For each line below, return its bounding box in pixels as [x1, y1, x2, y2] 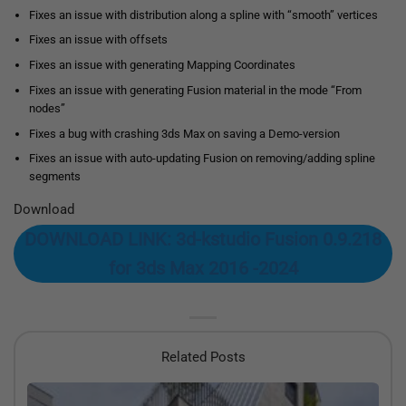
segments [28, 169, 81, 184]
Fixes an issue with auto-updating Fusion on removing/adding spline [28, 151, 375, 166]
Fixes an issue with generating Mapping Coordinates [28, 58, 295, 72]
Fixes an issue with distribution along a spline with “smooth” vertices [28, 7, 378, 22]
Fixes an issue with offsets [28, 33, 168, 47]
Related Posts [160, 348, 246, 365]
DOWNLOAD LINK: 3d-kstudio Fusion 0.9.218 [24, 228, 382, 251]
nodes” [28, 101, 65, 115]
